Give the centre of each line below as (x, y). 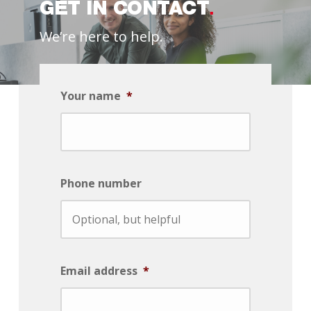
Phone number (101, 184)
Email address (99, 271)
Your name (91, 96)
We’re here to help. (102, 36)
